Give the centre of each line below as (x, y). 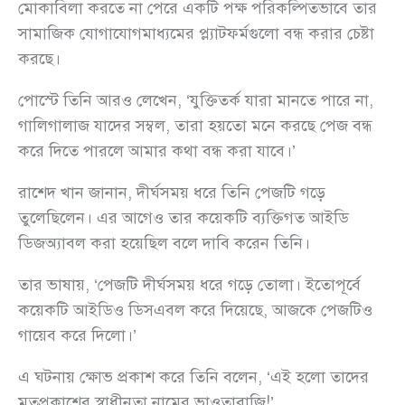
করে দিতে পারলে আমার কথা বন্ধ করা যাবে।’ (157, 151)
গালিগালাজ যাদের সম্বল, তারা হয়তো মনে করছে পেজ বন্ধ (195, 126)
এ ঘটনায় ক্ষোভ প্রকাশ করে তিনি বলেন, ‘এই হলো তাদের (193, 377)
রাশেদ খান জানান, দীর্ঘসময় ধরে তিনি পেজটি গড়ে (172, 193)
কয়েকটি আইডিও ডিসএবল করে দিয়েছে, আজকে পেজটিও (195, 311)
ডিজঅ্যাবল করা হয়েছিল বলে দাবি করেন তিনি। (164, 244)
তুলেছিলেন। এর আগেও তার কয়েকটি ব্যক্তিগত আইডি (184, 218)
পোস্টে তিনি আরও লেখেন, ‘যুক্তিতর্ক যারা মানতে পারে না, (196, 101)
